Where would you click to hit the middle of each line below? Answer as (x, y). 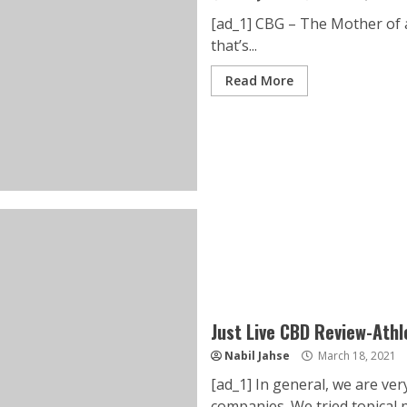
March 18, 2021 (355, 356)
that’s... (233, 45)
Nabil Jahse (257, 356)
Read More (259, 80)
